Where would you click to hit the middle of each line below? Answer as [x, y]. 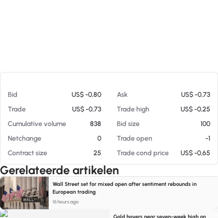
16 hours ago [66, 201]
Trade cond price [143, 153]
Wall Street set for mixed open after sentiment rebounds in [125, 184]
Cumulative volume [37, 124]
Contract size [27, 153]
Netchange [25, 138]
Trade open [135, 138]
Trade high [133, 109]
